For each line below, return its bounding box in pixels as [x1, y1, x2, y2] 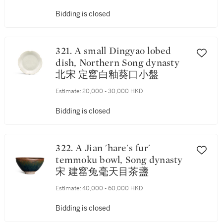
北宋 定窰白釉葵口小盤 [55, 70, 159, 80]
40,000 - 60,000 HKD [82, 184, 144, 192]
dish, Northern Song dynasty [55, 58, 179, 68]
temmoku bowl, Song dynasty [55, 155, 183, 165]
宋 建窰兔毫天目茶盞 [55, 167, 149, 177]
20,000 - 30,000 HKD [82, 87, 144, 95]
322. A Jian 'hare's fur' [55, 143, 76, 153]
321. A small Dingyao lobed [55, 46, 75, 56]
